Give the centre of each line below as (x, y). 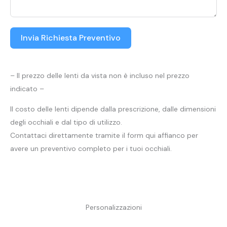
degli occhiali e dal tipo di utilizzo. (66, 122)
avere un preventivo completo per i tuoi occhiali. (91, 148)
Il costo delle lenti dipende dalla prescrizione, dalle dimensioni (113, 109)
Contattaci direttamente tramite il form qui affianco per (104, 135)
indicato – (27, 88)
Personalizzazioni (113, 207)
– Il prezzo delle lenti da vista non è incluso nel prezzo (100, 75)
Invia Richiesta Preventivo (71, 37)
